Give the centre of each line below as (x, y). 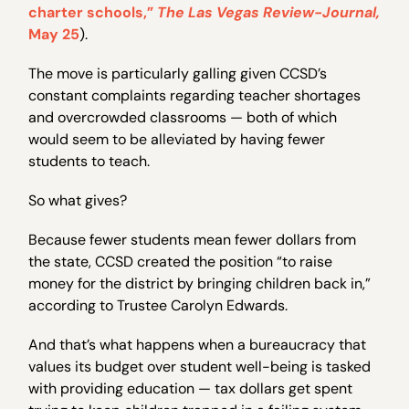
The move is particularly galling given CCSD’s (178, 73)
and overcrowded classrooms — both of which (183, 117)
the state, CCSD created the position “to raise (181, 262)
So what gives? (78, 200)
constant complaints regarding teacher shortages (195, 95)
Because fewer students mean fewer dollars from (193, 240)
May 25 (54, 34)
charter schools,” (93, 12)
